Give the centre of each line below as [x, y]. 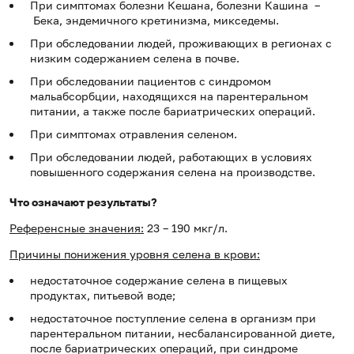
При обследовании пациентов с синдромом [151, 81]
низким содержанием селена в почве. [135, 58]
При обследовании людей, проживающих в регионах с [181, 43]
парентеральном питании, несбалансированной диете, [183, 333]
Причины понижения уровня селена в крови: [135, 254]
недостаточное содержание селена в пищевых [159, 281]
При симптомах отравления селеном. [134, 134]
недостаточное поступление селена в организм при [173, 318]
